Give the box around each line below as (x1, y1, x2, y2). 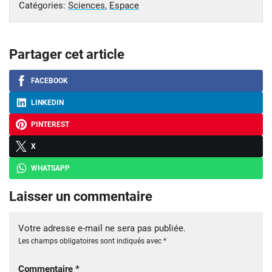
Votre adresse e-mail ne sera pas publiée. (18, 222, 186, 234)
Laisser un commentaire (9, 188, 152, 204)
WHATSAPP (31, 163, 70, 172)
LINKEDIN (31, 98, 64, 107)
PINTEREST (31, 120, 69, 129)
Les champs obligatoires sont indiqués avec (18, 236, 163, 245)
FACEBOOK (31, 76, 68, 85)
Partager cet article (9, 46, 124, 62)
